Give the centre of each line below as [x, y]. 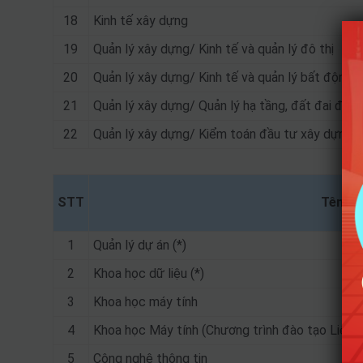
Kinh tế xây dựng [140, 21]
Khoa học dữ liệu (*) [148, 273]
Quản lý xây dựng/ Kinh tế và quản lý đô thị [213, 49]
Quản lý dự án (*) [139, 245]
